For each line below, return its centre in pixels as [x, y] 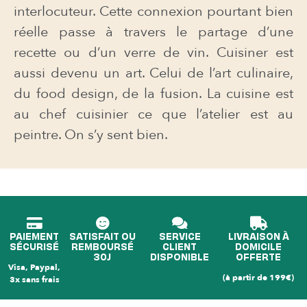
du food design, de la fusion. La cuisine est [153, 94]
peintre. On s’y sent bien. [91, 135]
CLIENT [180, 246]
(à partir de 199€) [259, 277]
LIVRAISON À [258, 236]
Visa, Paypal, [35, 267]
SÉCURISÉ [35, 246]
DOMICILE [259, 246]
